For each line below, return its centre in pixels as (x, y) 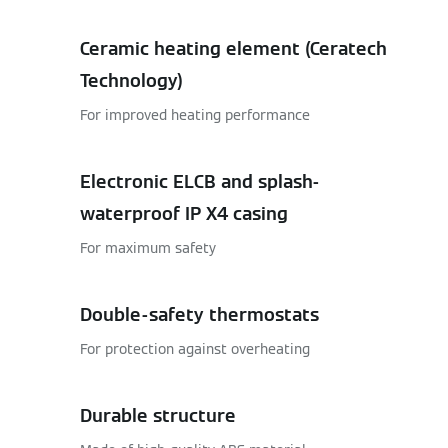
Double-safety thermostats (199, 314)
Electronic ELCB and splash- (199, 181)
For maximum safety (148, 248)
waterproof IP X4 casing (184, 213)
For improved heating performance (195, 115)
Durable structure (158, 415)
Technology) (131, 80)
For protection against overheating (195, 349)
